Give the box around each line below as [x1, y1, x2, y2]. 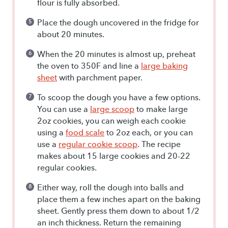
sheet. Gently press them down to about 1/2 [37, 206, 199, 216]
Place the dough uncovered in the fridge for [37, 17, 199, 27]
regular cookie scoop [59, 139, 137, 149]
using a [37, 127, 66, 137]
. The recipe [137, 139, 181, 149]
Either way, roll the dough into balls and [37, 182, 184, 192]
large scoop [90, 104, 134, 114]
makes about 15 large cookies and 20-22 [37, 151, 190, 161]
